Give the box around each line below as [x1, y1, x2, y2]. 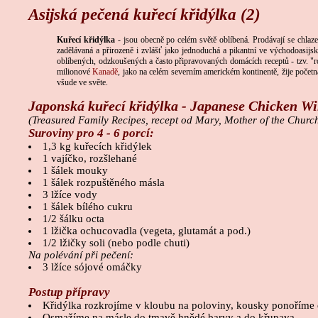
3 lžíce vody [42, 189, 97, 201]
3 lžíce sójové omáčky [42, 261, 142, 273]
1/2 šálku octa [42, 213, 104, 225]
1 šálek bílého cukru [42, 201, 133, 213]
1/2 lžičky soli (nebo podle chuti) [42, 237, 190, 249]
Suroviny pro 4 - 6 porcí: [28, 126, 154, 141]
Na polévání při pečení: [28, 249, 133, 261]
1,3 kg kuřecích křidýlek [42, 141, 152, 153]
